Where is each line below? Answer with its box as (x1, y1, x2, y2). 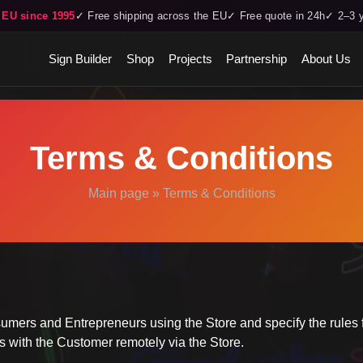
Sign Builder (49, 53, 113, 66)
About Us (301, 53, 351, 66)
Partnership (226, 53, 288, 66)
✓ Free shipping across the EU (75, 10, 228, 22)
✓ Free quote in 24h (227, 10, 326, 22)
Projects (168, 53, 212, 66)
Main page (88, 186, 149, 200)
